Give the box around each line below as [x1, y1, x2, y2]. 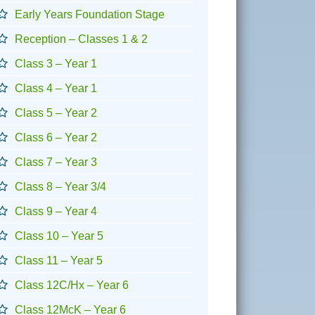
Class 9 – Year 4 [15, 205, 97, 217]
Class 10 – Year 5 [15, 229, 103, 242]
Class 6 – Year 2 [15, 131, 97, 143]
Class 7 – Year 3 [15, 155, 97, 168]
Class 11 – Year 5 [15, 254, 103, 266]
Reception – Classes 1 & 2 [15, 32, 148, 45]
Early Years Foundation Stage [15, 8, 165, 20]
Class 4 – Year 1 [15, 82, 97, 94]
